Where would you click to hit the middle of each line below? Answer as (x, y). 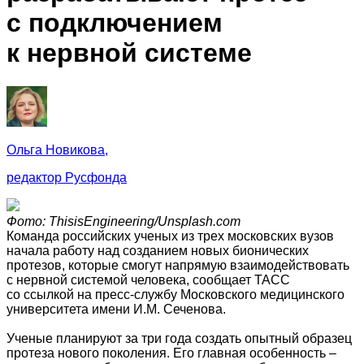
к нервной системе (129, 53)
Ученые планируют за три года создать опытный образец (179, 338)
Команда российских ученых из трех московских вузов (170, 236)
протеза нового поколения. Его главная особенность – (171, 353)
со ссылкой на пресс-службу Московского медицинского (175, 294)
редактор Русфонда (67, 177)
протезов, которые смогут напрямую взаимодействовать (178, 265)
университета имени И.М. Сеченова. (116, 309)
